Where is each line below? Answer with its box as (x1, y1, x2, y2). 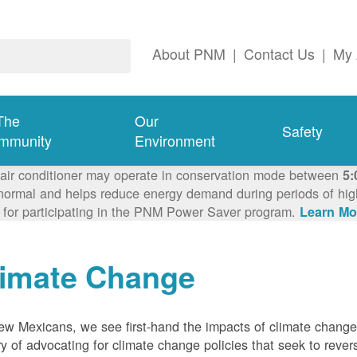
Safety (281, 120, 323, 141)
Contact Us (244, 44, 315, 65)
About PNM (152, 44, 226, 65)
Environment (135, 131, 216, 151)
